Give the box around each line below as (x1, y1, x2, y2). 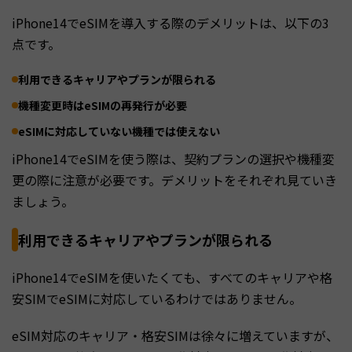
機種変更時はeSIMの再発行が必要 (18, 97, 187, 113)
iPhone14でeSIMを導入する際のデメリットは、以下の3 (12, 13, 329, 32)
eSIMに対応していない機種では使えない (18, 123, 220, 139)
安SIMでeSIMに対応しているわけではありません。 (12, 288, 302, 308)
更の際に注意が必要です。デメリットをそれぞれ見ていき (12, 170, 337, 189)
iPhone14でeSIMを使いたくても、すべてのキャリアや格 (12, 267, 332, 287)
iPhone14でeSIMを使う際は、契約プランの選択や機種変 (12, 148, 335, 168)
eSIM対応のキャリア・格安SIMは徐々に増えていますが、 (12, 325, 339, 345)
